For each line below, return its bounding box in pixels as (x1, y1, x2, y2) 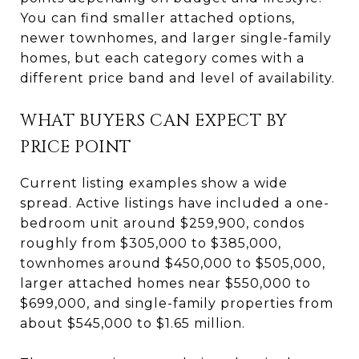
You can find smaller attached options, (20, 10, 295, 26)
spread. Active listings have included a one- (20, 195, 329, 211)
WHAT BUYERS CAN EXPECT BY (20, 109, 288, 132)
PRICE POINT (20, 135, 131, 159)
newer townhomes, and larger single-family (20, 30, 332, 46)
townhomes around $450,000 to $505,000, (20, 255, 325, 271)
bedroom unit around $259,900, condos (20, 215, 305, 231)
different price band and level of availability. (20, 70, 335, 86)
